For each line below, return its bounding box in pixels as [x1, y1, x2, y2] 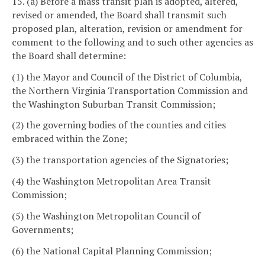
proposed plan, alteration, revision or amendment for [12, 21, 243, 35]
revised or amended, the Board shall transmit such [12, 8, 227, 21]
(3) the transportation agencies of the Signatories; [12, 153, 228, 167]
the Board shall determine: [12, 49, 126, 62]
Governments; [12, 222, 73, 236]
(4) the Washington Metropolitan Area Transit [12, 174, 211, 188]
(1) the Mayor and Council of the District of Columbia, [12, 70, 242, 83]
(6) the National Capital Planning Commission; [12, 244, 212, 257]
